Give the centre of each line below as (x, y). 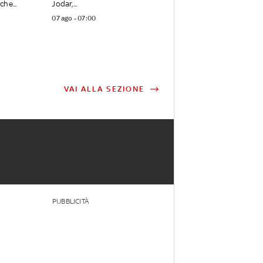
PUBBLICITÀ (70, 202)
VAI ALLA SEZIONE (104, 89)
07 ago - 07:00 (74, 18)
